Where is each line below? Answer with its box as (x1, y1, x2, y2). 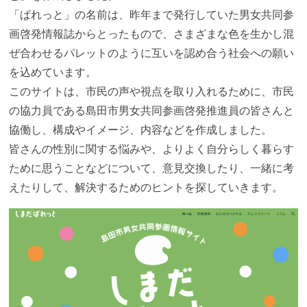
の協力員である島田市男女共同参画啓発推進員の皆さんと (9, 104, 295, 116)
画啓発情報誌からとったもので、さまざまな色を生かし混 (9, 27, 295, 40)
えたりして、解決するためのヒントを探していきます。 (9, 181, 284, 193)
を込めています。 (9, 66, 97, 78)
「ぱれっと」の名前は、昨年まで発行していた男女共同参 (9, 8, 295, 21)
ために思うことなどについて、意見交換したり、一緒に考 (9, 162, 295, 174)
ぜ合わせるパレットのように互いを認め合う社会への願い (9, 47, 295, 59)
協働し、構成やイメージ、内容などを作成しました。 (9, 123, 273, 136)
